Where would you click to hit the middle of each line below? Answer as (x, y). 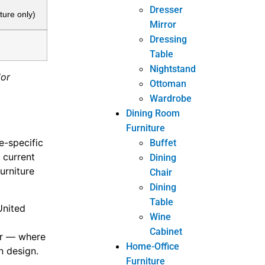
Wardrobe (171, 98)
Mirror (163, 24)
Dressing (169, 39)
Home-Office (153, 246)
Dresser (167, 9)
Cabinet (166, 231)
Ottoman (168, 83)
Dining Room (153, 113)
